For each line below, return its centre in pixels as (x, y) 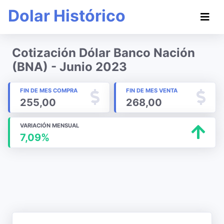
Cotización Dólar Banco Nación (103, 53)
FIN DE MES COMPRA (49, 90)
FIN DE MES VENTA (152, 90)
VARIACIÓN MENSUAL (49, 125)
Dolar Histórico (67, 16)
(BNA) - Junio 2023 (69, 67)
